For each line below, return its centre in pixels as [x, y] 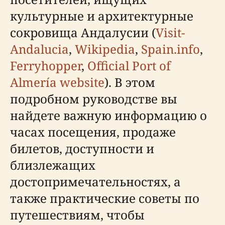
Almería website [57, 82]
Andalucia [39, 49]
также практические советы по [105, 198]
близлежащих [53, 165]
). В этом [130, 82]
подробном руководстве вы [94, 99]
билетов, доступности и [82, 148]
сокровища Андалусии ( [83, 32]
